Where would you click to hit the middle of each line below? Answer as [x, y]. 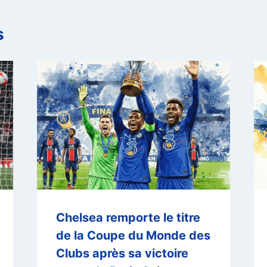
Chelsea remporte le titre [128, 218]
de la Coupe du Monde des [133, 236]
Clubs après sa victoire [122, 254]
